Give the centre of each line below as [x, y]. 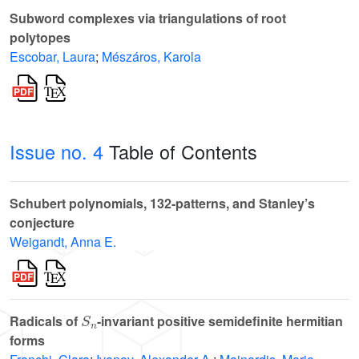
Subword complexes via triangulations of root [148, 18]
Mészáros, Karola [151, 57]
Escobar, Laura [52, 57]
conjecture [42, 223]
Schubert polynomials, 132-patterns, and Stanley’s [162, 204]
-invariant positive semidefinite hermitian [220, 321]
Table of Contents [180, 152]
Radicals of [45, 321]
